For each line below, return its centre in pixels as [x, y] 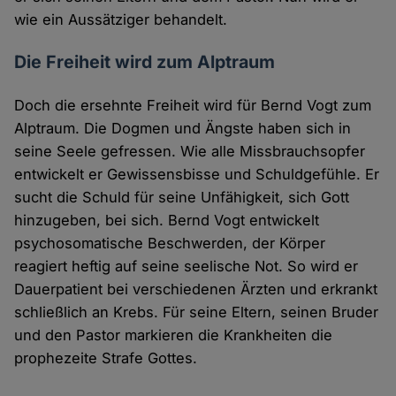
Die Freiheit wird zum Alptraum [145, 62]
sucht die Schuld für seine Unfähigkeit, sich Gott [182, 198]
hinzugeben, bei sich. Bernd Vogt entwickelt [167, 221]
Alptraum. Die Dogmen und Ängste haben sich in [183, 129]
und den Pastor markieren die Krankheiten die [174, 335]
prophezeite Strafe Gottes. [106, 358]
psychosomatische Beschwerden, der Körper [170, 244]
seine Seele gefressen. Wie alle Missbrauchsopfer [190, 152]
